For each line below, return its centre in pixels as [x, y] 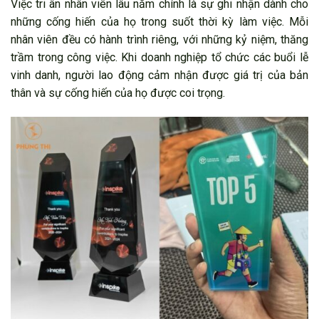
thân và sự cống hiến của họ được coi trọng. [118, 93]
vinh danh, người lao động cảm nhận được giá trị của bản [159, 75]
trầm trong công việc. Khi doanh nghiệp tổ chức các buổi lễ [159, 57]
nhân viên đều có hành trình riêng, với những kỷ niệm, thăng [159, 39]
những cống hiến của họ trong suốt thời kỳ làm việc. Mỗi [159, 21]
